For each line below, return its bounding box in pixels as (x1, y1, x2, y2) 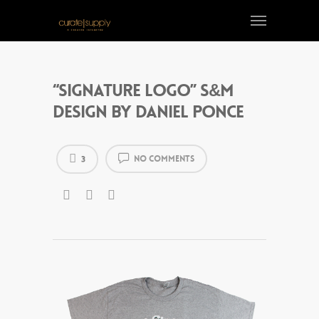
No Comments (132, 153, 194, 165)
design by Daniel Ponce (53, 101, 244, 123)
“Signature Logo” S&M (53, 80, 234, 102)
